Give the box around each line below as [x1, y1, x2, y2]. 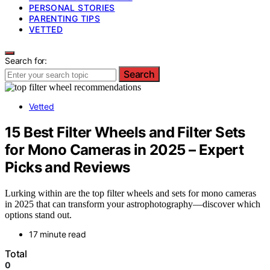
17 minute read [29, 228, 86, 239]
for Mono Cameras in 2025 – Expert [5, 140, 244, 159]
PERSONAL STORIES [29, 2, 115, 13]
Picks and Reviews [5, 158, 130, 176]
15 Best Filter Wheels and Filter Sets [5, 123, 245, 141]
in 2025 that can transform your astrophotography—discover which [5, 198, 260, 209]
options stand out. [5, 209, 72, 220]
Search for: [5, 55, 48, 66]
